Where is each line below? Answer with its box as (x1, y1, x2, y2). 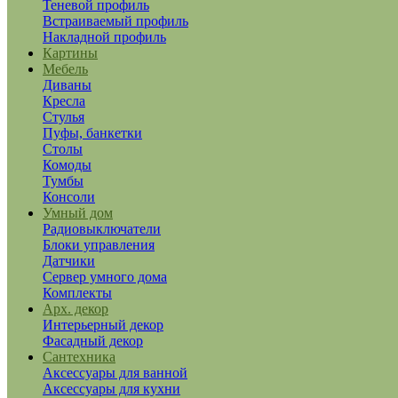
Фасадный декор (43, 332, 143, 348)
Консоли (43, 188, 95, 204)
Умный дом (43, 204, 113, 220)
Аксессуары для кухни (43, 380, 180, 396)
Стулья (43, 108, 84, 124)
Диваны (43, 76, 92, 92)
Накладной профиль (43, 28, 166, 44)
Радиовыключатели (43, 220, 161, 236)
